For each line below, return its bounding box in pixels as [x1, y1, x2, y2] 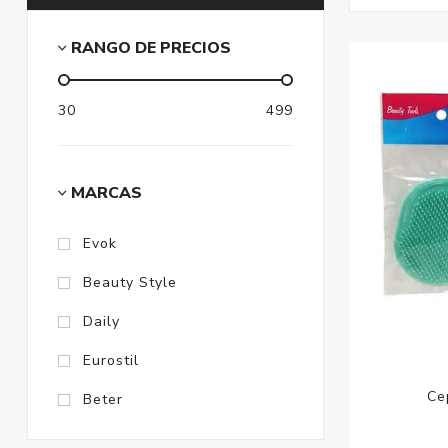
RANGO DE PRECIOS [70, 37, 231, 60]
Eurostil [82, 351, 139, 371]
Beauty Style [82, 273, 177, 293]
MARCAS [70, 182, 142, 205]
